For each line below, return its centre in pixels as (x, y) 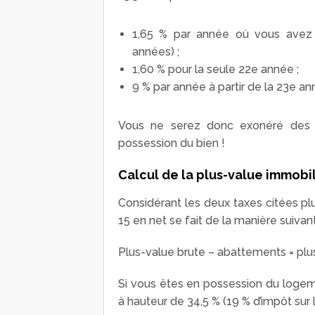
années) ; (156, 52)
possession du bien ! (172, 143)
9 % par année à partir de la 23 (211, 87)
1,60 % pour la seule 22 (192, 70)
